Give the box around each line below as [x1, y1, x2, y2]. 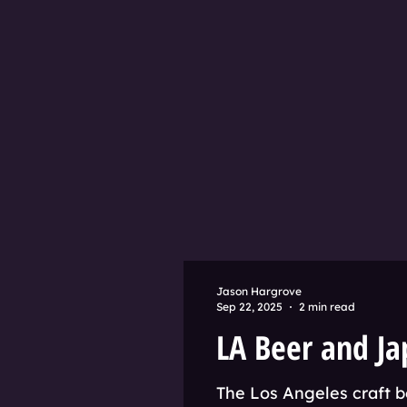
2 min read [299, 300, 355, 313]
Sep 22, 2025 [216, 300, 283, 313]
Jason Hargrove [216, 284, 302, 298]
